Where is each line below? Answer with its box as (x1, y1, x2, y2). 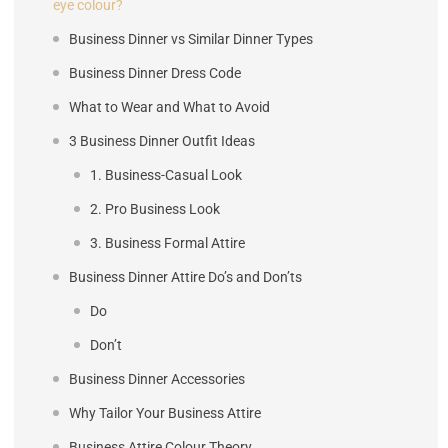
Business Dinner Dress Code (69, 64, 241, 81)
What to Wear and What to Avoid (69, 98, 270, 115)
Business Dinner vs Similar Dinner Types (69, 30, 313, 47)
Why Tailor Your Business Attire (69, 404, 261, 421)
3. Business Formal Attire (90, 234, 245, 251)
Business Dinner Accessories (69, 370, 245, 387)
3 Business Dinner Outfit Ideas (69, 132, 255, 149)
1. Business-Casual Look (90, 166, 242, 183)
